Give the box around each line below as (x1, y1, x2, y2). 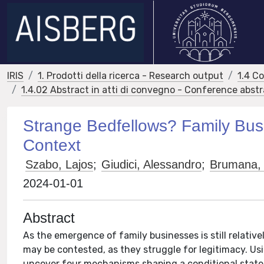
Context (23, 136, 81, 154)
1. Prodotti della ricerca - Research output (38, 70, 223, 81)
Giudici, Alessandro (101, 158, 202, 171)
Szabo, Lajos (25, 158, 94, 171)
